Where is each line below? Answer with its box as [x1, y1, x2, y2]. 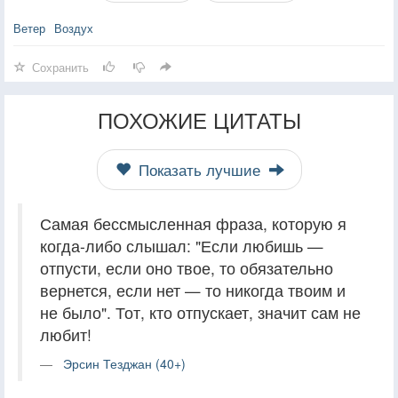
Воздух [54, 19, 93, 36]
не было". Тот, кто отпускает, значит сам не [40, 300, 361, 323]
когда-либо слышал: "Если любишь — [40, 234, 323, 257]
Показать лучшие [133, 158, 265, 180]
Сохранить [32, 58, 89, 76]
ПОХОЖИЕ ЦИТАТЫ [97, 103, 301, 135]
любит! [40, 322, 92, 346]
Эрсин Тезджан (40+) [63, 354, 186, 372]
